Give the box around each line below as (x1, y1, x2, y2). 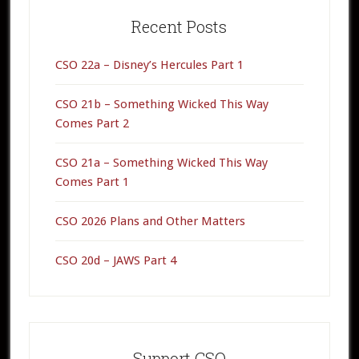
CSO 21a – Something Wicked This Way (54, 155, 268, 171)
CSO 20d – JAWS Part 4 (54, 253, 176, 268)
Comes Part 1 (54, 175, 129, 190)
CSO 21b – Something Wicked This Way (54, 97, 268, 112)
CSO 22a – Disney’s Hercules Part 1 (54, 58, 244, 73)
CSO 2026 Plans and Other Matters (54, 214, 245, 229)
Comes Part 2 (54, 116, 129, 131)
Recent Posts (131, 16, 228, 38)
